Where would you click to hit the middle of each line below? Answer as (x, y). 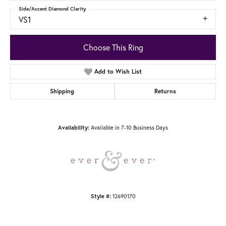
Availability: (74, 127)
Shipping (62, 91)
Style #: (101, 196)
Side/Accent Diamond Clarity (52, 9)
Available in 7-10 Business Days (129, 127)
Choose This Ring (113, 47)
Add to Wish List (118, 71)
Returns (165, 91)
